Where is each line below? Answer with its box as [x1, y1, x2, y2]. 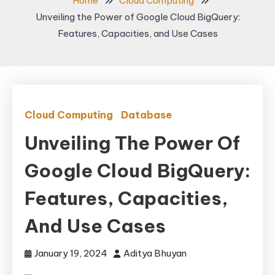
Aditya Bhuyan [123, 247, 187, 259]
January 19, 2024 [34, 247, 107, 259]
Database [121, 109, 172, 121]
